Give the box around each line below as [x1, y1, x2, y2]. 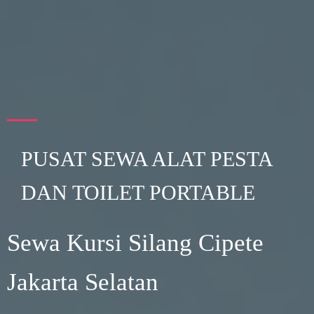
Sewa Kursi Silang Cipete [7, 229, 264, 257]
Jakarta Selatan [7, 268, 158, 296]
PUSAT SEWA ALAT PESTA [21, 147, 272, 170]
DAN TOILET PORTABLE [21, 181, 255, 204]
